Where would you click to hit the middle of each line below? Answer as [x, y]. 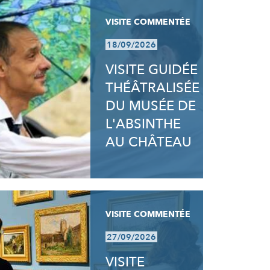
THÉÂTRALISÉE [153, 88]
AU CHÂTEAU [149, 142]
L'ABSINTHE [143, 124]
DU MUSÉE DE [151, 106]
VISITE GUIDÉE [152, 70]
